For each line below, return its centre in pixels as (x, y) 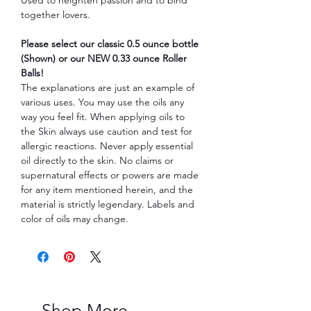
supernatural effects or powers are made (110, 175)
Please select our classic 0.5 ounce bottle (110, 43)
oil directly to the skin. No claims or (97, 160)
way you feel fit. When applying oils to (103, 116)
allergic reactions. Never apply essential (107, 145)
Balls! (32, 73)
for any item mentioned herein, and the (107, 189)
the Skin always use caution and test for (107, 131)
